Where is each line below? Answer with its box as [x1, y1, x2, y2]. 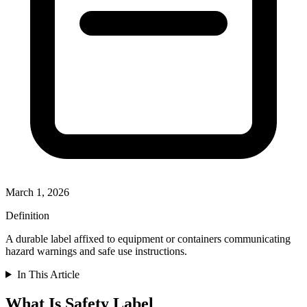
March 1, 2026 [5, 186, 69, 198]
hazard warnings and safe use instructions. [5, 245, 187, 257]
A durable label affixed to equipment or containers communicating [5, 232, 291, 245]
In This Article [16, 268, 79, 280]
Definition [5, 209, 49, 221]
